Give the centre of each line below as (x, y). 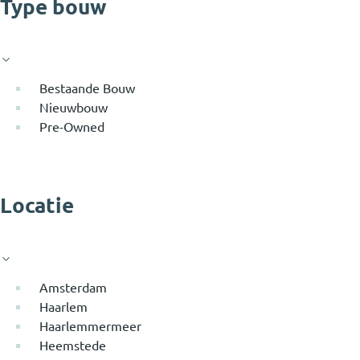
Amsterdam (73, 287)
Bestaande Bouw (87, 88)
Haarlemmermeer (90, 326)
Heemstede (73, 345)
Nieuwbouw (74, 107)
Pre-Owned (72, 127)
